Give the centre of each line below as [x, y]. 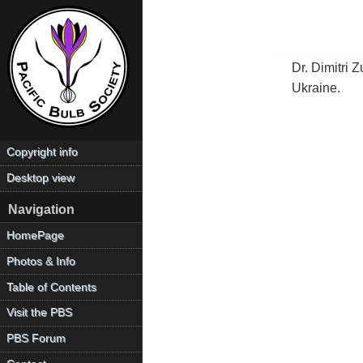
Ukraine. [316, 88]
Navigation [41, 210]
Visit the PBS [40, 313]
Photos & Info [41, 261]
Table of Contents [52, 287]
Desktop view [41, 178]
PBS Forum [36, 339]
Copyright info [43, 152]
